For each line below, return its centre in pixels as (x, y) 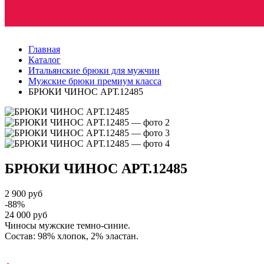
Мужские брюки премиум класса (95, 81)
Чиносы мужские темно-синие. (67, 225)
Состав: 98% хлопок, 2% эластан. (72, 236)
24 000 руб (26, 214)
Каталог (44, 60)
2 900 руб (24, 193)
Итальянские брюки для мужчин (94, 70)
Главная (44, 49)
